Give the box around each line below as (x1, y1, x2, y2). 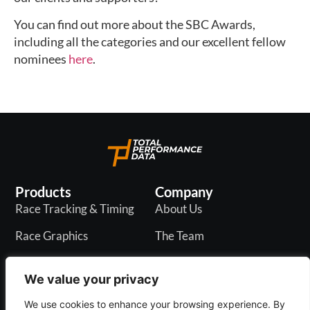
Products (15, 183, 72, 201)
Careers (155, 255, 197, 271)
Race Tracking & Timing (15, 201, 135, 217)
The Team (155, 228, 204, 244)
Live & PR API (15, 282, 85, 298)
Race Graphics (15, 228, 89, 244)
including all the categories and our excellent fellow (14, 34, 286, 50)
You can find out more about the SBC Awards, (14, 17, 255, 33)
